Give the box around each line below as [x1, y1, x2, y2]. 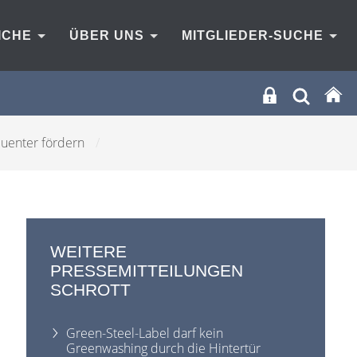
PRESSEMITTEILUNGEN [50, 261, 244, 280]
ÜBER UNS [69, 29, 148, 42]
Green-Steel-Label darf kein [66, 324, 224, 342]
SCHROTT [50, 280, 131, 299]
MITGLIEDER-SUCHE [182, 29, 328, 42]
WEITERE [50, 242, 127, 261]
